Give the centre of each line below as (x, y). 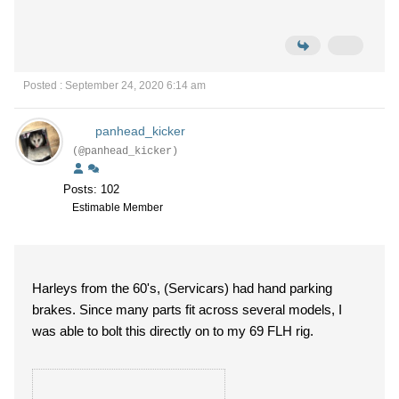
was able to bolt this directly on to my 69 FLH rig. (173, 331)
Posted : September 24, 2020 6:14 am (114, 85)
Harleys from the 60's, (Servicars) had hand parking (182, 288)
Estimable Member (118, 208)
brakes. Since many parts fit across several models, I (187, 309)
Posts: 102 (91, 189)
